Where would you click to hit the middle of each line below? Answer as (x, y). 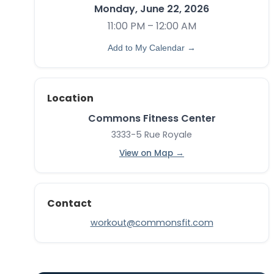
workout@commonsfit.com (152, 223)
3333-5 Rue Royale (152, 135)
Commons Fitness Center (152, 118)
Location (70, 98)
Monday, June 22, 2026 (152, 9)
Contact (69, 204)
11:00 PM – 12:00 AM (152, 26)
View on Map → (152, 154)
